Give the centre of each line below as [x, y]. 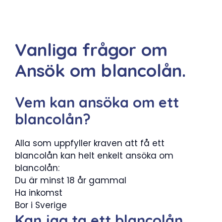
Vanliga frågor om [91, 50]
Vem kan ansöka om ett [97, 102]
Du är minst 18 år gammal [71, 180]
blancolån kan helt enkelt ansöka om [94, 155]
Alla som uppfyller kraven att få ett [90, 143]
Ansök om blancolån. [100, 71]
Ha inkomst [39, 193]
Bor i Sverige [41, 205]
